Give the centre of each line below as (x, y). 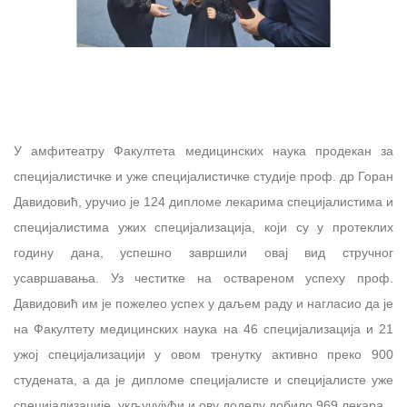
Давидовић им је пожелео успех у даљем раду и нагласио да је (203, 304)
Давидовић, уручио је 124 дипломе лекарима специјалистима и (203, 202)
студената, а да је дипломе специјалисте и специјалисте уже (203, 380)
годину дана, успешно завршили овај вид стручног (203, 253)
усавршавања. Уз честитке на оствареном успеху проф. (203, 278)
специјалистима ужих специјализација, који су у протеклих (203, 228)
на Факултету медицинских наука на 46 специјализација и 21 (203, 329)
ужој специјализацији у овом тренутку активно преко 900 (203, 355)
